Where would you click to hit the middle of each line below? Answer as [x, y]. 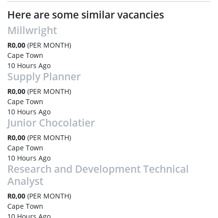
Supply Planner [44, 76]
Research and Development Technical [98, 169]
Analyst [25, 181]
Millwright [32, 30]
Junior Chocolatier [51, 123]
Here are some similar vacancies [86, 15]
